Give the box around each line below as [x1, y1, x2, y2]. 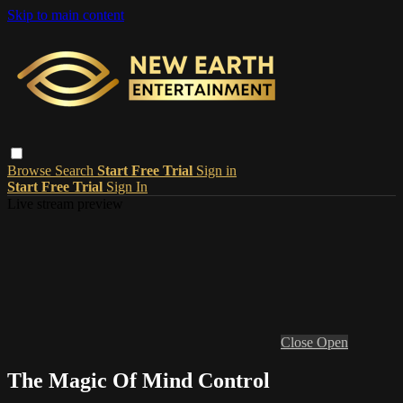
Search [55, 162, 97, 178]
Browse [7, 162, 55, 178]
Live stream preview [7, 195, 123, 211]
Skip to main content [7, 7, 124, 22]
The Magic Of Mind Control [7, 368, 270, 392]
